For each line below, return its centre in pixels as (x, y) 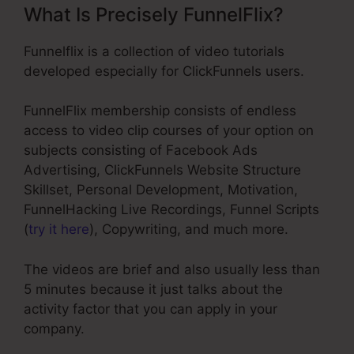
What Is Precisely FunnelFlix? (154, 14)
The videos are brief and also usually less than (172, 269)
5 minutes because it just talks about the (153, 289)
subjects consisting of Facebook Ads (141, 151)
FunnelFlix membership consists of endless (160, 111)
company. (54, 328)
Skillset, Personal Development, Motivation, (161, 190)
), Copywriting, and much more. (189, 230)
